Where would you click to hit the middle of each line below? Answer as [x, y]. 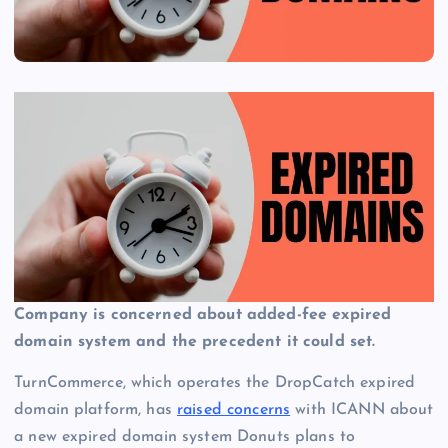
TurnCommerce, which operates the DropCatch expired [215, 383]
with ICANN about [362, 410]
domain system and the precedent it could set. [195, 342]
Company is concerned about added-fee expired [203, 315]
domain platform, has [96, 410]
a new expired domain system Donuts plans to [185, 437]
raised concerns [234, 410]
